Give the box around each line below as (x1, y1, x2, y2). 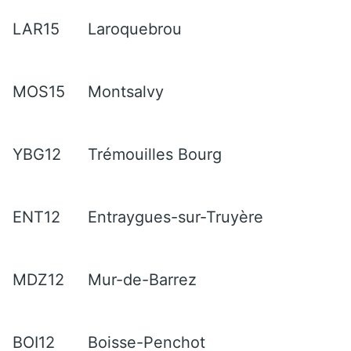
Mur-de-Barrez (88, 270, 197, 289)
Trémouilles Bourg (88, 144, 222, 164)
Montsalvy (88, 81, 164, 101)
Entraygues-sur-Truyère (88, 207, 263, 226)
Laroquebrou (88, 19, 182, 38)
